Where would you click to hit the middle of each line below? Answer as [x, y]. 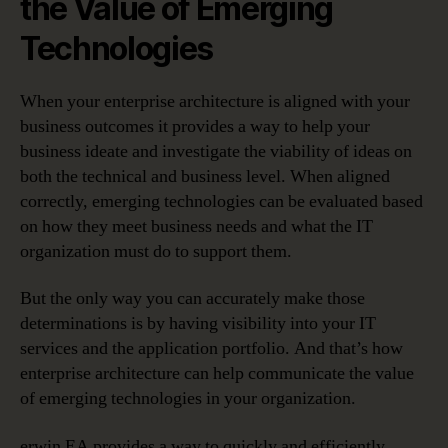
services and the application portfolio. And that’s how [211, 349]
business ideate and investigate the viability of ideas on [216, 151]
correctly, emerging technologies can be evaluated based [221, 201]
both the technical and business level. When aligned [205, 176]
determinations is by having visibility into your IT [198, 324]
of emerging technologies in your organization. [188, 399]
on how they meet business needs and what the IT [196, 226]
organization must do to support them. [156, 251]
